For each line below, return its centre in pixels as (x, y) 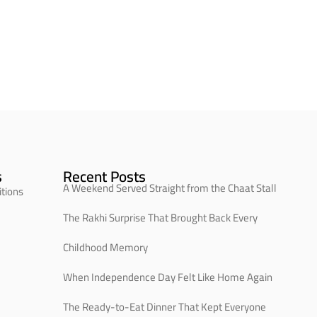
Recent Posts (104, 176)
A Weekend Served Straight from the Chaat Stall (169, 188)
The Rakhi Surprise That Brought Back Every (160, 217)
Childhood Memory (105, 247)
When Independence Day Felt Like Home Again (167, 277)
